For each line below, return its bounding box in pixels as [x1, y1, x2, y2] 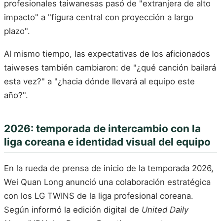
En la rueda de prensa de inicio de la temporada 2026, [4, 163, 214, 174]
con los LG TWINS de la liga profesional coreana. [4, 191, 193, 201]
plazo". [4, 26, 30, 37]
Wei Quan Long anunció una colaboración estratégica [4, 177, 211, 187]
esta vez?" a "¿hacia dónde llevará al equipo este [4, 76, 195, 86]
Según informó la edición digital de [4, 205, 142, 215]
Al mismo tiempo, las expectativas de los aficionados [4, 48, 210, 59]
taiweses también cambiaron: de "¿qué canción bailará [4, 62, 216, 73]
